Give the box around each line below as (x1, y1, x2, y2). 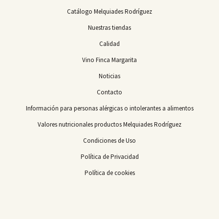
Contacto (97, 88, 122, 96)
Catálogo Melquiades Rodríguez (67, 7, 152, 16)
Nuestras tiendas (88, 23, 131, 32)
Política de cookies (84, 169, 135, 177)
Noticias (99, 72, 120, 80)
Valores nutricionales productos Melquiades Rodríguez (38, 120, 181, 129)
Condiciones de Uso (83, 136, 136, 145)
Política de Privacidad (80, 153, 139, 161)
